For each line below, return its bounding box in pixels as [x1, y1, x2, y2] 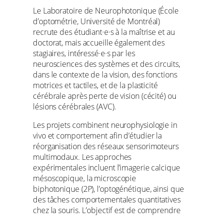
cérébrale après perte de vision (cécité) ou [33, 90, 176, 101]
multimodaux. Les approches [33, 151, 132, 162]
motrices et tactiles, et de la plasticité [33, 79, 158, 91]
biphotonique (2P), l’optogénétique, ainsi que [33, 183, 184, 194]
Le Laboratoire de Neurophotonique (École [33, 5, 179, 16]
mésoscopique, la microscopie [33, 172, 137, 184]
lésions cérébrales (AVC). [33, 101, 116, 112]
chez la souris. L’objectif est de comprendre [33, 204, 181, 216]
